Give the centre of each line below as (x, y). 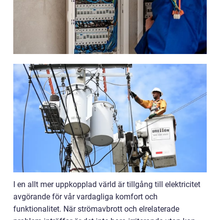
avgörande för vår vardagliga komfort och (85, 197)
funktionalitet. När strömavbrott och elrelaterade (96, 209)
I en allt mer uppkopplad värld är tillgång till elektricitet (107, 185)
